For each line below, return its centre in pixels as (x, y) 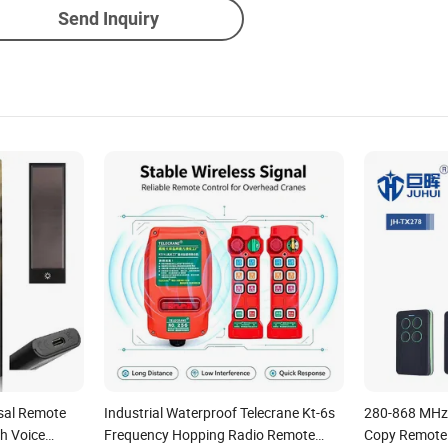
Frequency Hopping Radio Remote (209, 434)
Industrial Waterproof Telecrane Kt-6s (219, 412)
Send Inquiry (108, 18)
